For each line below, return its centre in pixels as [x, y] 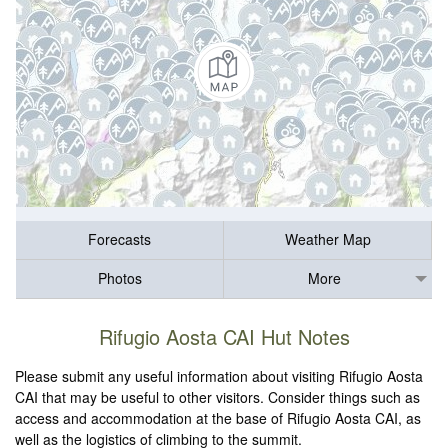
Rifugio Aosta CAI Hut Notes [224, 337]
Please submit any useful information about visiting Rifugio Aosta [219, 376]
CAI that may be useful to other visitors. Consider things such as [218, 397]
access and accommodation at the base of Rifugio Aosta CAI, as [218, 418]
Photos [119, 278]
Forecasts [119, 239]
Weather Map [327, 239]
